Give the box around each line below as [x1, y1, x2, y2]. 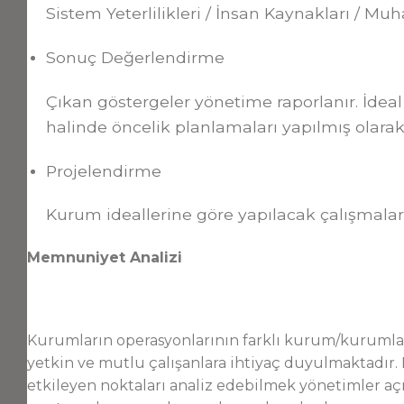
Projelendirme [45, 161, 161, 180]
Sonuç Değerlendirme [45, 47, 225, 67]
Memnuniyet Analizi [27, 249, 182, 267]
